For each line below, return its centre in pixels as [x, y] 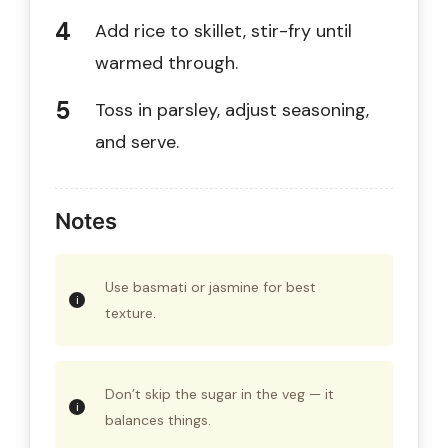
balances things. [158, 419]
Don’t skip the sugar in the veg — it [219, 393]
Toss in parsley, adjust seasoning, [232, 109]
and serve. [137, 141]
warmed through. [166, 62]
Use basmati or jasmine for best [210, 286]
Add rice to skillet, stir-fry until [223, 30]
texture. [130, 312]
